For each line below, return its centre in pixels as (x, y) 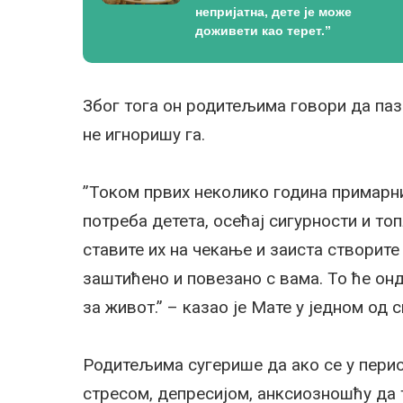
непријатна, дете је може (273, 11)
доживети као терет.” (263, 30)
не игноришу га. (144, 134)
